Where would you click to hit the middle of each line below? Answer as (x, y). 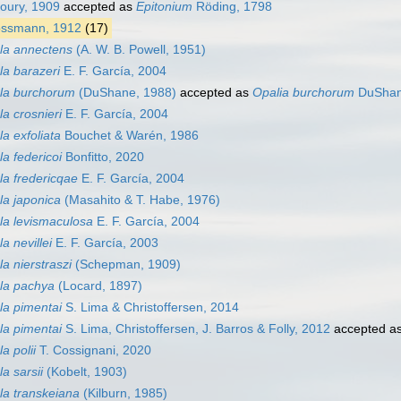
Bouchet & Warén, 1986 (130, 136)
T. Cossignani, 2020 (94, 350)
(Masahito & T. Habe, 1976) (141, 200)
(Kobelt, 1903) (85, 372)
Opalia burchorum (303, 93)
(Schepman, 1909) (126, 264)
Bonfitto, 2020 (103, 157)
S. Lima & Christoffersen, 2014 (150, 307)
